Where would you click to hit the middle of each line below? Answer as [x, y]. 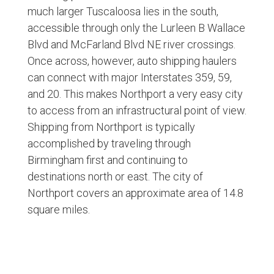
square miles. [58, 210]
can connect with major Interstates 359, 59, [129, 78]
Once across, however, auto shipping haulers [132, 61]
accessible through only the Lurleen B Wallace [136, 28]
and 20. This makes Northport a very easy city [135, 94]
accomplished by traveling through [109, 144]
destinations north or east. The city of [115, 177]
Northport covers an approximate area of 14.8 [135, 193]
